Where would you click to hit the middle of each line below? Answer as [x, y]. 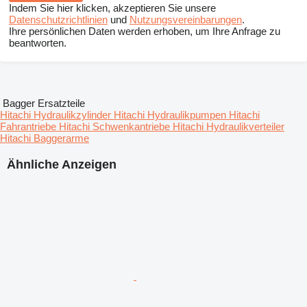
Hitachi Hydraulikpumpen [171, 115]
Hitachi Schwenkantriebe [116, 127]
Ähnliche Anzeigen [62, 165]
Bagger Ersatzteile [44, 103]
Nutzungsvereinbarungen [186, 20]
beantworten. [38, 43]
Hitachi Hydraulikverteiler [229, 127]
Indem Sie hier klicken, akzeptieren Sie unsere [112, 8]
